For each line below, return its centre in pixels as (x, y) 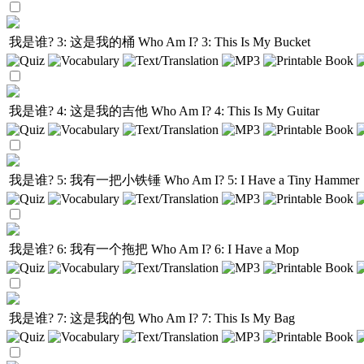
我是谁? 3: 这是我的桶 (74, 42)
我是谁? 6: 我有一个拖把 (80, 249)
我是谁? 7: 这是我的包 (74, 318)
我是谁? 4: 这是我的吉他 (80, 111)
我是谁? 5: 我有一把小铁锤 (87, 180)
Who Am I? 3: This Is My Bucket (224, 42)
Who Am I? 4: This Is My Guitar (235, 111)
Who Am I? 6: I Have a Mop (225, 249)
